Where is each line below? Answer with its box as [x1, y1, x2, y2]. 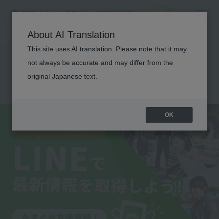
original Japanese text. [27, 72, 97, 80]
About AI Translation [27, 29, 115, 40]
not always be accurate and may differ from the [27, 59, 173, 66]
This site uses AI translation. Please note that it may [27, 45, 187, 53]
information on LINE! [11, 71, 192, 97]
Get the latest [11, 54, 126, 79]
